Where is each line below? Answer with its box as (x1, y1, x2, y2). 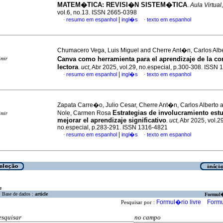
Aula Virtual (190, 1, 222, 8)
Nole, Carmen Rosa (57, 110, 112, 116)
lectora (57, 63, 78, 71)
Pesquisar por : (121, 199, 156, 206)
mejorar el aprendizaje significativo (57, 116, 166, 124)
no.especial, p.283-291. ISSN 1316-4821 (57, 124, 168, 131)
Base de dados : (2, 191, 35, 197)
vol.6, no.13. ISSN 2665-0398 (57, 9, 137, 16)
